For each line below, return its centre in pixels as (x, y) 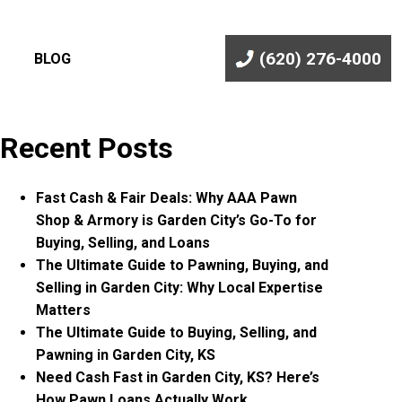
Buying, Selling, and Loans (123, 243)
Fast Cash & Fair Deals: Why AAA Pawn (167, 198)
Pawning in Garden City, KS (126, 355)
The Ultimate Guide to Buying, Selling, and (177, 332)
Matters (64, 310)
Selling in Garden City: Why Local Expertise (180, 288)
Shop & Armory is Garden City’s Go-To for (177, 220)
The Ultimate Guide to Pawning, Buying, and (183, 265)
